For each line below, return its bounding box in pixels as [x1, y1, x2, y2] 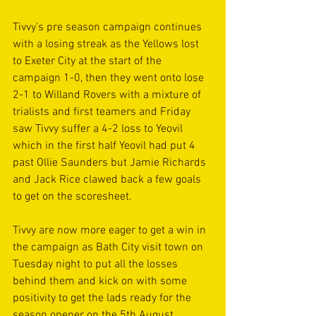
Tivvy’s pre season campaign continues [13, 20, 205, 35]
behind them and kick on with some [13, 274, 190, 288]
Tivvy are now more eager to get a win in [13, 224, 209, 238]
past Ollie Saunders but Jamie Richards [13, 156, 209, 170]
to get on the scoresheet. [13, 190, 132, 204]
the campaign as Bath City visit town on [13, 241, 206, 255]
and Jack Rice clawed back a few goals [13, 173, 204, 187]
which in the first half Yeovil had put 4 [13, 139, 198, 153]
